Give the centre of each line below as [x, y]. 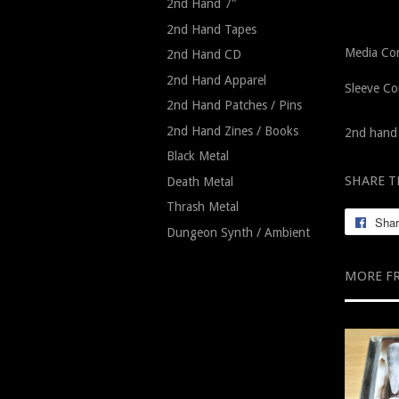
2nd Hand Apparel [216, 80]
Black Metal [198, 156]
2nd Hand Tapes [212, 29]
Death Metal [200, 181]
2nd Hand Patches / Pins [234, 105]
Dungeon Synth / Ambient [238, 232]
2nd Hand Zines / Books [232, 130]
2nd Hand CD [204, 54]
